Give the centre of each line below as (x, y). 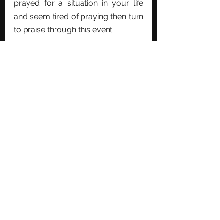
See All (141, 132)
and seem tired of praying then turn (79, 16)
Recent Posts (32, 134)
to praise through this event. (64, 29)
